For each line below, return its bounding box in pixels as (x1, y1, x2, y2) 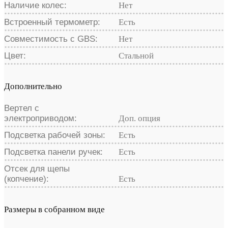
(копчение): (4, 174, 49, 184)
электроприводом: (4, 113, 77, 123)
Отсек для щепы (4, 163, 70, 174)
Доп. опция (118, 113, 160, 123)
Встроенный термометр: (4, 17, 100, 27)
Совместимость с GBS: (4, 34, 98, 44)
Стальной (118, 50, 154, 61)
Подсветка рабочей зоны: (4, 130, 105, 140)
